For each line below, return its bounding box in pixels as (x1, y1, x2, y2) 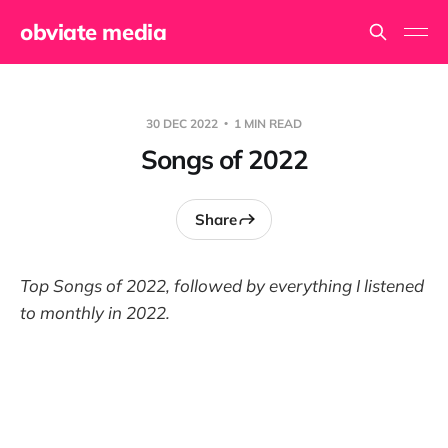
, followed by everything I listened (166, 275, 424, 296)
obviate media (20, 18, 167, 46)
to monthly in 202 (20, 302, 156, 323)
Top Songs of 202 (20, 275, 156, 296)
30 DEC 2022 (146, 116, 221, 131)
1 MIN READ (231, 116, 302, 131)
